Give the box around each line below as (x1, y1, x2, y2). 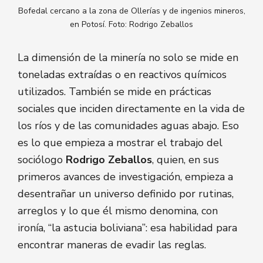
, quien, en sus (152, 153, 219, 167)
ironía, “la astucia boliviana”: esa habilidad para (18, 221, 237, 235)
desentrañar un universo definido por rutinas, (18, 187, 234, 201)
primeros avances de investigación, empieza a (18, 170, 233, 184)
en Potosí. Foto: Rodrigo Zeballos (70, 18, 193, 30)
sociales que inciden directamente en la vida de (18, 102, 245, 116)
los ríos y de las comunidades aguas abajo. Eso (18, 119, 239, 133)
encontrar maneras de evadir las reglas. (18, 238, 206, 252)
